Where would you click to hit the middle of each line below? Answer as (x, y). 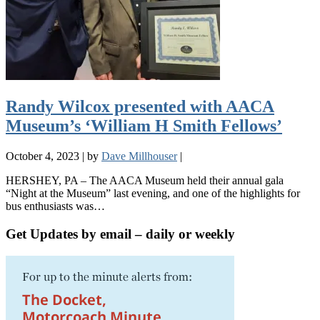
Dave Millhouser (139, 156)
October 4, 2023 (42, 156)
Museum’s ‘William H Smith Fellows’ (144, 126)
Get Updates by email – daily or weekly (120, 234)
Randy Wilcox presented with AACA (140, 107)
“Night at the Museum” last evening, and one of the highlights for (153, 194)
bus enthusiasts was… (55, 206)
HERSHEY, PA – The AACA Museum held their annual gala (145, 181)
